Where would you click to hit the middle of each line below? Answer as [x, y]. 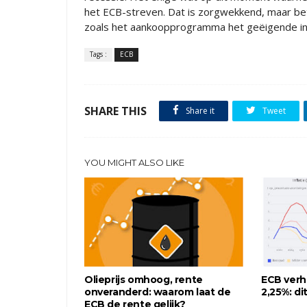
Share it [199, 111]
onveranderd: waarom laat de [158, 292]
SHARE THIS [115, 111]
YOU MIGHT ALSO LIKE [134, 162]
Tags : [98, 54]
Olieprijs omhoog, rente [144, 280]
